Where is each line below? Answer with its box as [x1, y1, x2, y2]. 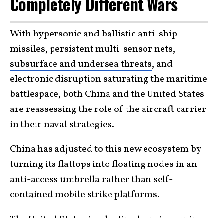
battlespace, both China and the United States [10, 87, 204, 101]
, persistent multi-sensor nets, [45, 42, 175, 56]
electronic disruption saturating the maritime [10, 72, 207, 86]
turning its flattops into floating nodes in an [10, 157, 197, 171]
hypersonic [33, 27, 81, 41]
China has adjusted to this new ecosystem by [10, 142, 201, 156]
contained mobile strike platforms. [10, 187, 160, 201]
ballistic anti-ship [102, 27, 177, 41]
